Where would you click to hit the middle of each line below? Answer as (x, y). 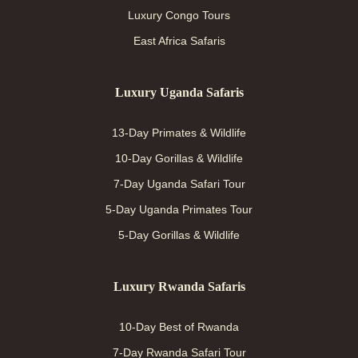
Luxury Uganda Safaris (179, 92)
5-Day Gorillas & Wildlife (179, 235)
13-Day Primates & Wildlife (179, 133)
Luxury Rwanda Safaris (179, 286)
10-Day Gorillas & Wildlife (179, 158)
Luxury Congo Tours (179, 15)
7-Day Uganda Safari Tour (179, 184)
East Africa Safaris (179, 41)
